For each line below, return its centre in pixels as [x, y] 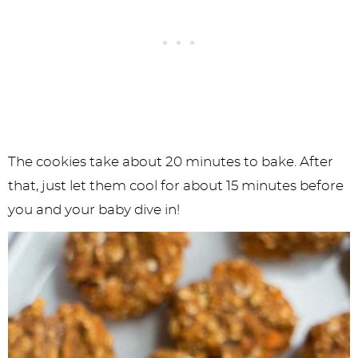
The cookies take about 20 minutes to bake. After [171, 161]
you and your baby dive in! [94, 209]
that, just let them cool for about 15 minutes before [176, 185]
